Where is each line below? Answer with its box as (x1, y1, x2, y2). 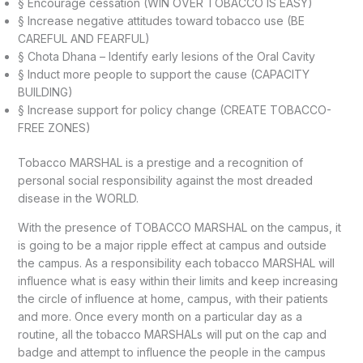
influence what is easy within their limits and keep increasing (17, 273, 338, 288)
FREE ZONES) (17, 120, 91, 135)
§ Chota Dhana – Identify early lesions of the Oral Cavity (17, 49, 315, 63)
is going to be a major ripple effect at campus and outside (17, 237, 327, 252)
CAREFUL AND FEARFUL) (17, 31, 150, 45)
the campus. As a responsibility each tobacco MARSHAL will (17, 255, 335, 270)
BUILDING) (17, 84, 73, 99)
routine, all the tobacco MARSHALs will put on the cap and (17, 327, 327, 341)
